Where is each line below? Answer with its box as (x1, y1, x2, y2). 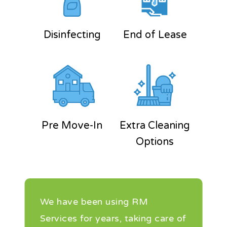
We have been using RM (40, 196, 148, 207)
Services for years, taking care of (40, 212, 186, 224)
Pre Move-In (42, 120, 103, 132)
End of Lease (123, 29, 187, 42)
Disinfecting (43, 29, 101, 42)
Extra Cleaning (120, 120, 191, 132)
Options (136, 136, 174, 148)
